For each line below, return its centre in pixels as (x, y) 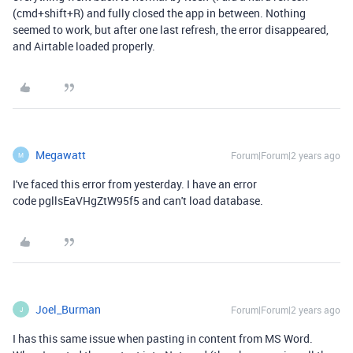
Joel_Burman (68, 309)
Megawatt (61, 155)
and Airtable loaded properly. (84, 46)
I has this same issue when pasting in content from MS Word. (163, 338)
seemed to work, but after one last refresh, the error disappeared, (171, 30)
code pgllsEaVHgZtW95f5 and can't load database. (139, 201)
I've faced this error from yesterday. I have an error (135, 184)
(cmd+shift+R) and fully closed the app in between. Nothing (159, 13)
